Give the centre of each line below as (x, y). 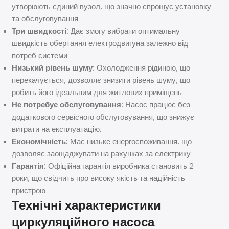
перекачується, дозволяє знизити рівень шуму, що (101, 80)
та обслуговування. (46, 19)
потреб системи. (41, 55)
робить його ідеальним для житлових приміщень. (98, 92)
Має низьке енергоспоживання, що (130, 141)
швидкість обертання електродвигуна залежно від (100, 43)
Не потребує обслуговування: (68, 105)
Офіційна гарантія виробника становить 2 (120, 166)
